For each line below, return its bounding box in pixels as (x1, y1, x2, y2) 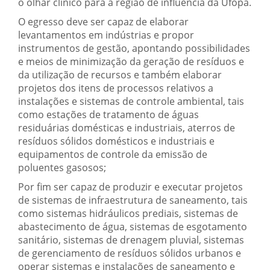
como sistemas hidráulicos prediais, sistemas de (18, 206, 238, 220)
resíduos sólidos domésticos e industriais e (18, 134, 215, 148)
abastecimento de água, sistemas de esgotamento (18, 219, 247, 233)
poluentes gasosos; (18, 160, 106, 174)
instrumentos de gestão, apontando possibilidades (18, 41, 250, 55)
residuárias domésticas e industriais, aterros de (18, 121, 235, 134)
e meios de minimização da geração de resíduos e (18, 54, 244, 68)
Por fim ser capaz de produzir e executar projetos (18, 180, 243, 193)
